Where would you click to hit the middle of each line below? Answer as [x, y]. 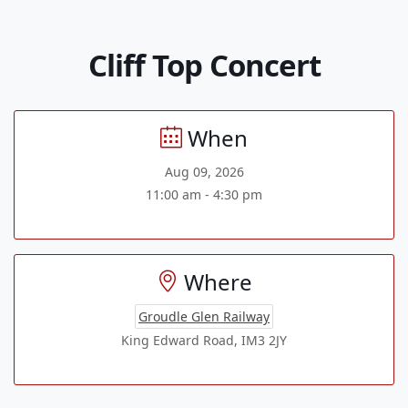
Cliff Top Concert [204, 65]
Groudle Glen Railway [204, 316]
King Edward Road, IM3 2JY [204, 340]
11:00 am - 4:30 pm [204, 194]
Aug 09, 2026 [204, 171]
